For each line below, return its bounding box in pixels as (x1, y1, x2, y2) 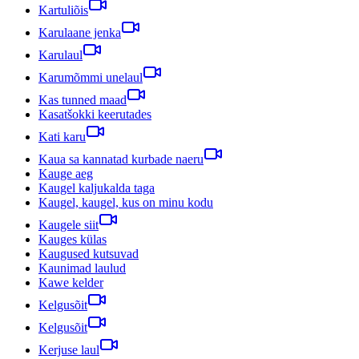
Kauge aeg (38, 166, 93, 180)
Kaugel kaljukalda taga (38, 180, 155, 195)
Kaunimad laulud (38, 260, 126, 275)
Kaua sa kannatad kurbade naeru (38, 151, 204, 166)
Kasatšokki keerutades (38, 107, 151, 121)
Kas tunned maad (38, 92, 127, 107)
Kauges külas (38, 232, 107, 246)
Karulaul (38, 47, 83, 62)
